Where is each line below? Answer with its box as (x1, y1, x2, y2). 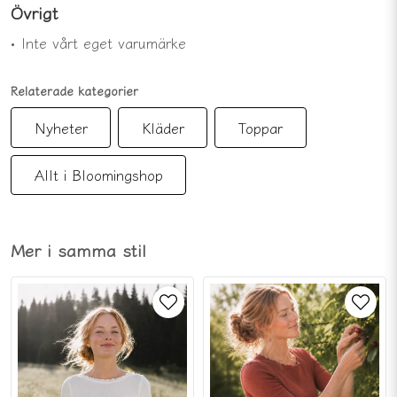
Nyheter (34, 116, 88, 138)
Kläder (141, 116, 184, 138)
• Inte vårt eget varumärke (11, 32, 186, 54)
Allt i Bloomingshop (34, 164, 163, 186)
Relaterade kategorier (11, 82, 138, 100)
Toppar (237, 116, 283, 138)
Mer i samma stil (11, 237, 146, 262)
